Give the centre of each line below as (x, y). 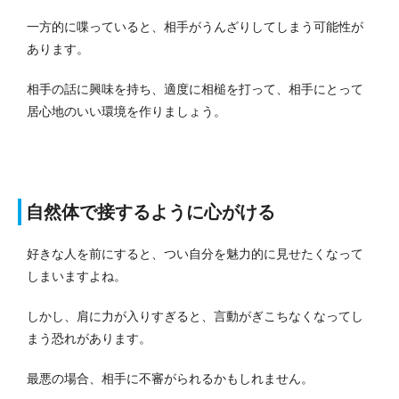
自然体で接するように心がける (151, 212)
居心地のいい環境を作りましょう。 (126, 112)
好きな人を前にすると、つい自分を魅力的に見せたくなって (195, 254)
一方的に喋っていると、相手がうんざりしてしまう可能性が (195, 27)
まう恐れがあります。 (89, 339)
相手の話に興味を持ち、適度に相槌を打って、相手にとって (195, 90)
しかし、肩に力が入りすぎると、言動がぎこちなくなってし (195, 317)
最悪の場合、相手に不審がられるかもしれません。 (170, 379)
